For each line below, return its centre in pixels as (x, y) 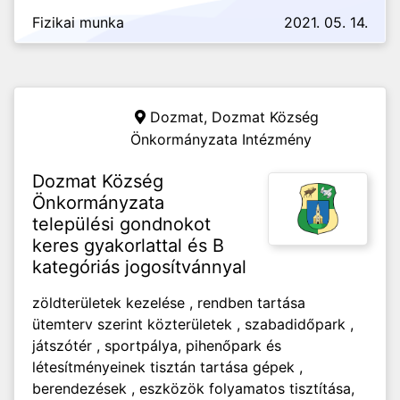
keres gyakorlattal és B (128, 246)
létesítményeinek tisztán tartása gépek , (167, 367)
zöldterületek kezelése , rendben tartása (169, 303)
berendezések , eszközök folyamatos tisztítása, (193, 388)
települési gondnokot (121, 224)
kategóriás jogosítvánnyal (139, 267)
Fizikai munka (78, 22)
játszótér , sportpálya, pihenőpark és (157, 346)
